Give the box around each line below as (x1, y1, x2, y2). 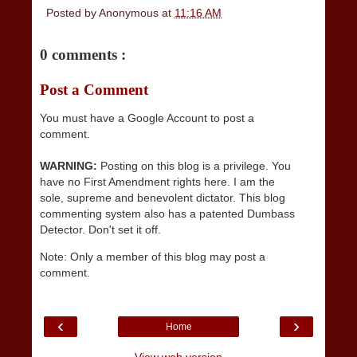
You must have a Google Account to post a (40, 111, 254, 124)
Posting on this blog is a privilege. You (97, 159, 291, 172)
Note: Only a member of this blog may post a (40, 250, 265, 264)
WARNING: (40, 159, 97, 172)
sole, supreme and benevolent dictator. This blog (40, 190, 285, 204)
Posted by (46, 6, 99, 19)
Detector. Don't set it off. (40, 222, 161, 236)
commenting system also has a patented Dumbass (40, 206, 295, 220)
